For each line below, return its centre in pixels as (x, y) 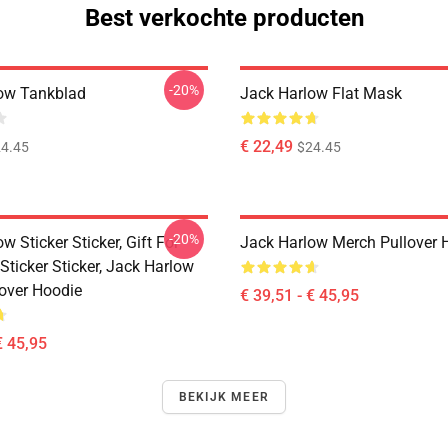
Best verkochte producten (224, 18)
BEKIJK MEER (224, 397)
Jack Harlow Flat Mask (321, 93)
